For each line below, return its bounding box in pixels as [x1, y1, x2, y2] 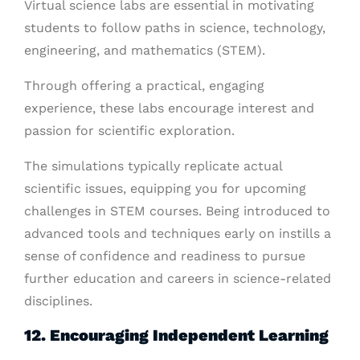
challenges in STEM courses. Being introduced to [24, 203, 330, 219]
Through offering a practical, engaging [24, 78, 264, 93]
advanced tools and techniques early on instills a [24, 226, 331, 241]
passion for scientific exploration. [24, 123, 235, 138]
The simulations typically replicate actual [24, 158, 282, 174]
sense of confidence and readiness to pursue [24, 248, 305, 264]
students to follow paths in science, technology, [24, 20, 325, 35]
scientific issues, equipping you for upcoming [24, 181, 306, 196]
